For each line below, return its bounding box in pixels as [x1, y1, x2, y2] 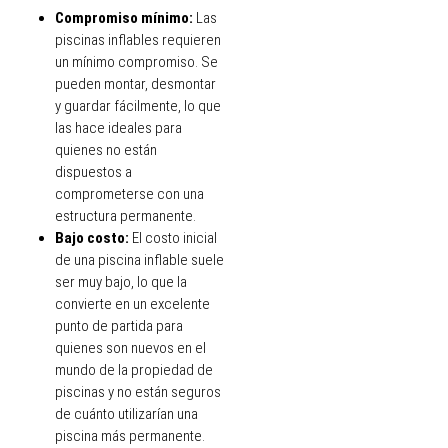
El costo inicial [132, 229, 217, 248]
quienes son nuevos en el [55, 339, 206, 358]
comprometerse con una [55, 185, 204, 204]
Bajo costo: [55, 229, 132, 248]
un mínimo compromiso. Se [55, 53, 218, 72]
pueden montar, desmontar [55, 75, 216, 94]
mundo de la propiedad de [55, 361, 213, 380]
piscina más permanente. [55, 427, 205, 446]
